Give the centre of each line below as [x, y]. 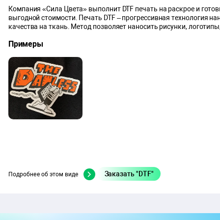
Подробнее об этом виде [43, 175]
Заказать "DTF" [129, 174]
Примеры [26, 44]
